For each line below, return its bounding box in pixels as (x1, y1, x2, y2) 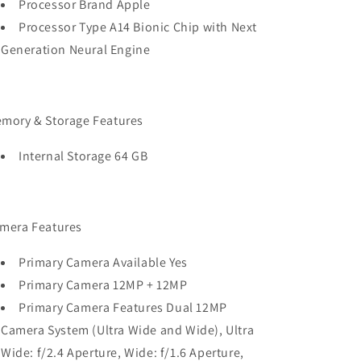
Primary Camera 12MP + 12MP (19, 276, 188, 293)
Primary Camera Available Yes (19, 254, 188, 271)
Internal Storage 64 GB (19, 147, 148, 164)
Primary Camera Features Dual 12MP (19, 299, 227, 316)
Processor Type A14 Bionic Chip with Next (19, 19, 258, 35)
